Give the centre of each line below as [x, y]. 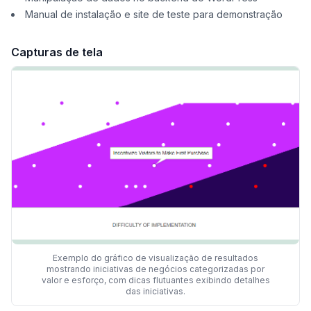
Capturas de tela [57, 52]
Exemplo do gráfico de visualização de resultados [155, 258]
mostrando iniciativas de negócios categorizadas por [155, 269]
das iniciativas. [155, 291]
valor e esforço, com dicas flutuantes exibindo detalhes [155, 280]
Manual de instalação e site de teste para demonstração [154, 14]
